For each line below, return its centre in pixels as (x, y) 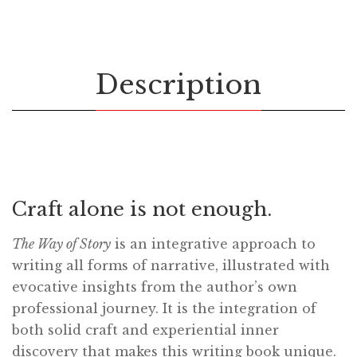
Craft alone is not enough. (142, 210)
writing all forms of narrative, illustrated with (171, 266)
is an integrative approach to (213, 244)
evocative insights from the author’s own (155, 287)
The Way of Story (61, 244)
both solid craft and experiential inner (145, 330)
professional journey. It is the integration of (164, 309)
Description (178, 85)
